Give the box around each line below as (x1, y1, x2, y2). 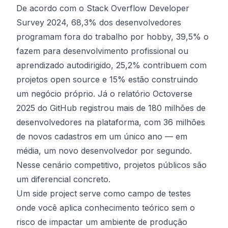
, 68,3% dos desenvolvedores (66, 17, 181, 27)
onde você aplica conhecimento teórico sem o (16, 203, 195, 213)
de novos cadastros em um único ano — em (16, 131, 187, 141)
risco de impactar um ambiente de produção (16, 217, 187, 227)
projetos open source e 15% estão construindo (16, 74, 198, 84)
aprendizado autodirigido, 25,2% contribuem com (16, 60, 207, 70)
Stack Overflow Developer (87, 3, 189, 13)
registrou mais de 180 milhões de (77, 103, 206, 113)
